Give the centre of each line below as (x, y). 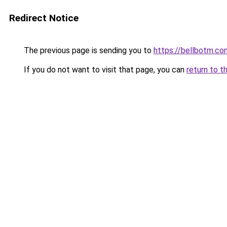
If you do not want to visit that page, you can (104, 70)
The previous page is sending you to (88, 50)
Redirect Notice (44, 18)
